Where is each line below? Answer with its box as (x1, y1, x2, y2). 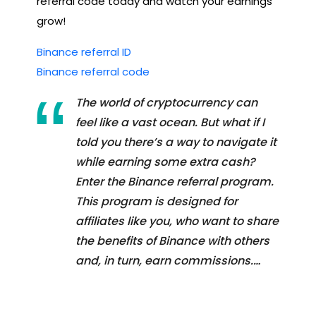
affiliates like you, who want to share (75, 212, 279, 229)
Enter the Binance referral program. (75, 173, 274, 190)
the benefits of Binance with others (75, 232, 269, 249)
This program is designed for (75, 193, 238, 209)
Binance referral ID (37, 44, 131, 59)
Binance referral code (37, 63, 150, 79)
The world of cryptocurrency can (75, 94, 257, 111)
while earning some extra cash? (75, 153, 255, 170)
